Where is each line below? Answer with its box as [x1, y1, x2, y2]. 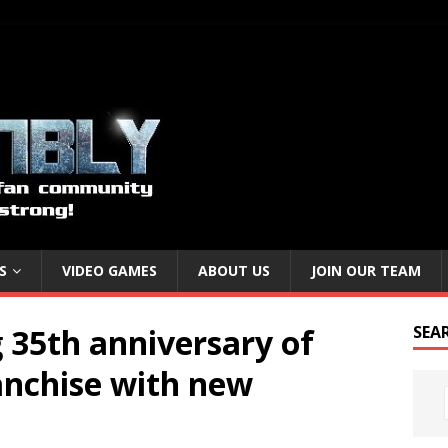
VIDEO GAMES [62, 261, 157, 280]
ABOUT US [198, 261, 270, 280]
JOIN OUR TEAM [311, 261, 421, 280]
